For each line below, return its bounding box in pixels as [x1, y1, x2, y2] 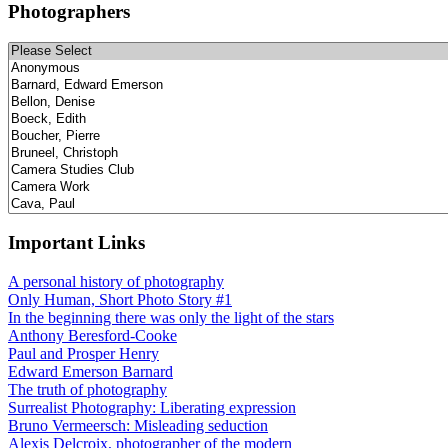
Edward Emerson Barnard [8, 363, 173, 381]
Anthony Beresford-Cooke [8, 327, 177, 345]
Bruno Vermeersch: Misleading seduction [8, 417, 268, 435]
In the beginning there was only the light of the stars [8, 309, 334, 327]
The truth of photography [8, 381, 167, 399]
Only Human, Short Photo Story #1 [8, 291, 232, 309]
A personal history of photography [8, 273, 224, 291]
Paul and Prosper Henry [8, 345, 159, 363]
